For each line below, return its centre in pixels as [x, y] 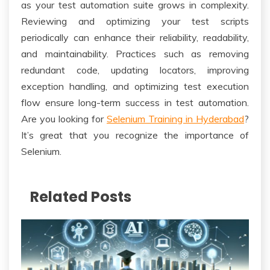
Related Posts [81, 196]
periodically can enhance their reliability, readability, [135, 37]
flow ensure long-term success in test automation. [135, 102]
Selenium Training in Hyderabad [175, 118]
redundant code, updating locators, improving [135, 70]
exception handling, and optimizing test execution [135, 86]
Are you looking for [64, 118]
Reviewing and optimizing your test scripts [135, 21]
